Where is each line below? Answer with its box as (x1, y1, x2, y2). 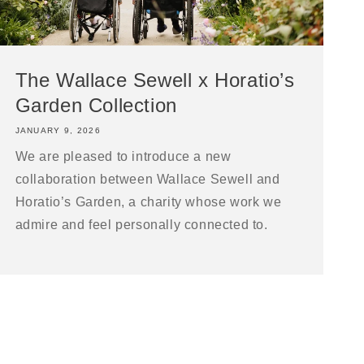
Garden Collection (15, 93, 177, 116)
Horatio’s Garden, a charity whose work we (15, 194, 282, 209)
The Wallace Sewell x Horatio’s (15, 68, 295, 91)
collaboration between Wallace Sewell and (15, 171, 280, 186)
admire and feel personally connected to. (15, 217, 268, 232)
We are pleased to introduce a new (15, 149, 232, 163)
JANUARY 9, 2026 (15, 125, 102, 135)
